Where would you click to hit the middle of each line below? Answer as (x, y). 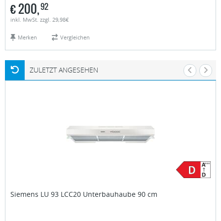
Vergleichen (75, 37)
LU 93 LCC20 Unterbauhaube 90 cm (99, 194)
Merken (27, 37)
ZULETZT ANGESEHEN (64, 70)
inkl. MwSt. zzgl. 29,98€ (39, 19)
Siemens (24, 194)
